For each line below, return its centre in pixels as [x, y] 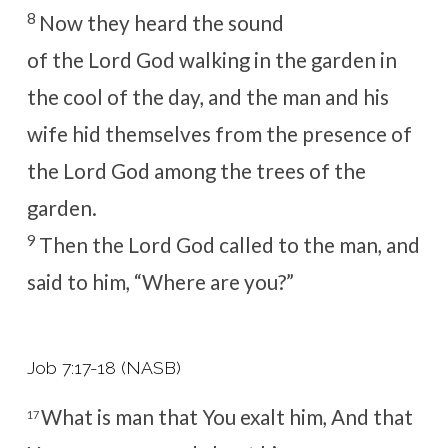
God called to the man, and [295, 245]
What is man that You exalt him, [185, 416]
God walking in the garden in [264, 60]
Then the [83, 245]
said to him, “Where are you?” [160, 282]
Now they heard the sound [161, 23]
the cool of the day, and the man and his [207, 97]
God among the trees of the [236, 171]
